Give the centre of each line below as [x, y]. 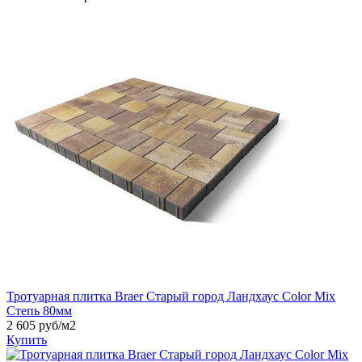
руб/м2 [56, 325]
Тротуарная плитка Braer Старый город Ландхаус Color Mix [171, 296]
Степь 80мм [39, 310]
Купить [27, 339]
